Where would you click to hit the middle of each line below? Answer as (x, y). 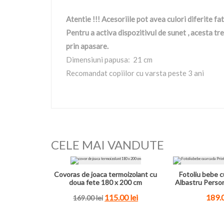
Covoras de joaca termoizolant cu (106, 174)
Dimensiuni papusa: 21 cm (109, 59)
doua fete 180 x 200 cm (106, 182)
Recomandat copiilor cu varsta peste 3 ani (135, 73)
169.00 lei (88, 198)
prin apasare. (87, 46)
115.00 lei (121, 197)
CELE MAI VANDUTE (107, 145)
